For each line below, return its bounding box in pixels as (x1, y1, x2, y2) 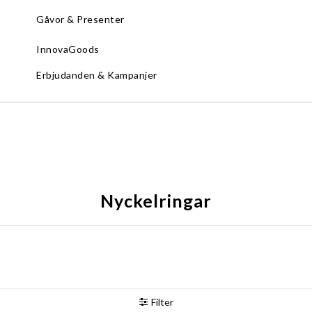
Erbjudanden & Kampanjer (36, 68, 157, 81)
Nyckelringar (100, 189, 212, 211)
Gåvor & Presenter (36, 13, 125, 25)
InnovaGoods (36, 42, 100, 55)
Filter (150, 295, 173, 308)
